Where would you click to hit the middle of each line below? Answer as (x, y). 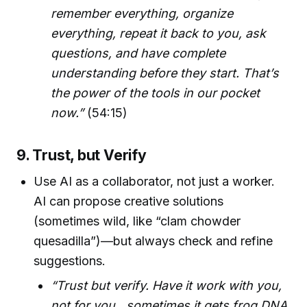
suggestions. (70, 260)
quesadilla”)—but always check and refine (153, 241)
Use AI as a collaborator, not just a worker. (155, 181)
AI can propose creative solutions (129, 201)
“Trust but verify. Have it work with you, (167, 286)
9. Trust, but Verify (82, 155)
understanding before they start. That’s (165, 73)
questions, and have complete (138, 53)
